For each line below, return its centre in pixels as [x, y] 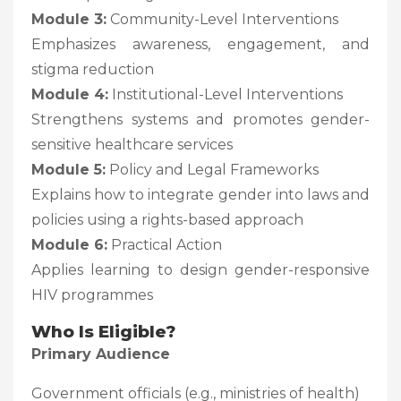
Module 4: [70, 94]
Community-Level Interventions [222, 19]
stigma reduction [93, 69]
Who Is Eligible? [103, 331]
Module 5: [68, 169]
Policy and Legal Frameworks [212, 169]
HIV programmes [92, 294]
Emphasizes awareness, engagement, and [200, 44]
